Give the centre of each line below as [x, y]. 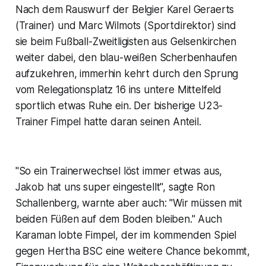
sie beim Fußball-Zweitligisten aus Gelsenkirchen [126, 42]
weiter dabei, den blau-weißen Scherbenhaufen [126, 58]
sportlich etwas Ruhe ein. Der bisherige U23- [119, 106]
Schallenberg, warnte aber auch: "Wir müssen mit [129, 203]
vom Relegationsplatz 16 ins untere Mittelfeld [118, 90]
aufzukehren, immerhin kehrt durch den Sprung [127, 74]
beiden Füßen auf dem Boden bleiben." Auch [118, 219]
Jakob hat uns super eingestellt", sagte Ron [115, 187]
